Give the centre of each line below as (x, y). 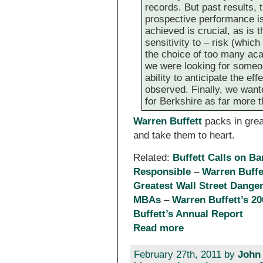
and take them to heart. (184, 136)
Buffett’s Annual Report (188, 214)
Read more (159, 228)
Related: (153, 157)
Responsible (162, 171)
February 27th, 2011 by (186, 255)
